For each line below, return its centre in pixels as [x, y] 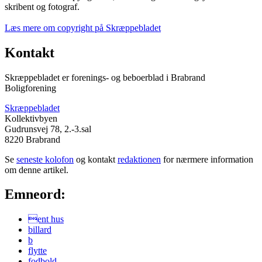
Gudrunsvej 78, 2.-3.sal [48, 129]
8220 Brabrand [32, 139]
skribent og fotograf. [42, 6]
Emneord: [35, 194]
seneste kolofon [45, 159]
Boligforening [30, 88]
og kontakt [96, 159]
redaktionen [139, 159]
